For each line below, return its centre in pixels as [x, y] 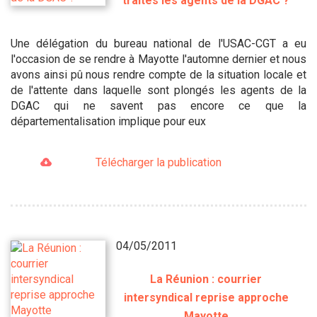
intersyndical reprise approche [206, 297]
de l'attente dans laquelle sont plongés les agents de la [158, 90]
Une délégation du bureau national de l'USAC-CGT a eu [158, 43]
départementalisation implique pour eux [108, 121]
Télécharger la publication [158, 162]
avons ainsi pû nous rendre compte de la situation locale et [158, 74]
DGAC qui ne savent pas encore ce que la [158, 105]
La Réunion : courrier [206, 279]
